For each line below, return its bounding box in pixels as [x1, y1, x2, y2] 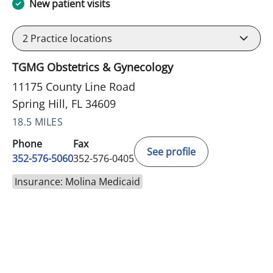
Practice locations [28, 31, 112, 45]
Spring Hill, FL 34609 [12, 96, 116, 111]
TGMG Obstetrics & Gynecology [12, 59, 173, 74]
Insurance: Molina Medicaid [15, 174, 140, 188]
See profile [147, 144, 196, 158]
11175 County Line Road [12, 79, 135, 94]
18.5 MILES [12, 115, 63, 129]
